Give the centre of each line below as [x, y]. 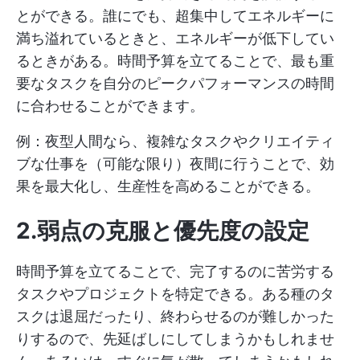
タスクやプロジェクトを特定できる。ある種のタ [175, 293]
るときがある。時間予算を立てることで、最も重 [175, 60]
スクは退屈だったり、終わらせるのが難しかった [175, 316]
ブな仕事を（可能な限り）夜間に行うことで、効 [175, 163]
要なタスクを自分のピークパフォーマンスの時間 [175, 83]
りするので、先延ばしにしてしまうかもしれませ [175, 338]
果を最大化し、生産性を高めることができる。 [168, 186]
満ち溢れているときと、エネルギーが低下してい [175, 38]
